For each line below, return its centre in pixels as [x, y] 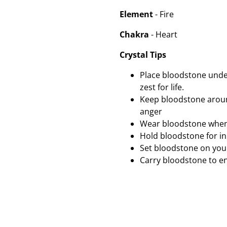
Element [136, 14]
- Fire [163, 14]
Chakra [134, 34]
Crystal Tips [143, 55]
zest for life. [162, 87]
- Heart [163, 34]
